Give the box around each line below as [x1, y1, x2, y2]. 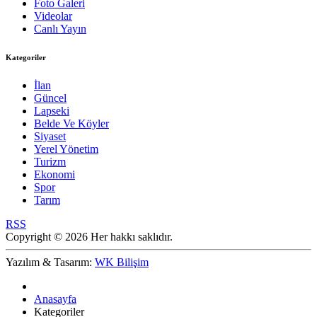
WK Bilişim [95, 256, 149, 269]
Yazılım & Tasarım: [6, 256, 95, 269]
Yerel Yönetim [34, 143, 98, 156]
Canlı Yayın [34, 23, 86, 35]
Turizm [34, 156, 66, 168]
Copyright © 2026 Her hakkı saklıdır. [6, 231, 173, 243]
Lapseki [34, 105, 69, 117]
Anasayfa [34, 293, 76, 306]
